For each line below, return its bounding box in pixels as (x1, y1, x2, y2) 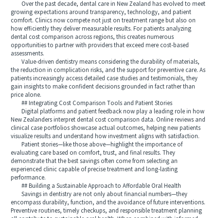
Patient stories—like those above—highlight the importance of (11, 142, 183, 148)
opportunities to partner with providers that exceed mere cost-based (11, 42, 189, 49)
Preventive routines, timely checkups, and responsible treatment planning (11, 208, 202, 215)
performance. (11, 175, 46, 182)
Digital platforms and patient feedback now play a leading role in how (11, 109, 205, 115)
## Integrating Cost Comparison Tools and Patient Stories (11, 100, 173, 107)
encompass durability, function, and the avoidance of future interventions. (11, 200, 206, 206)
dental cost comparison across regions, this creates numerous (11, 34, 174, 41)
